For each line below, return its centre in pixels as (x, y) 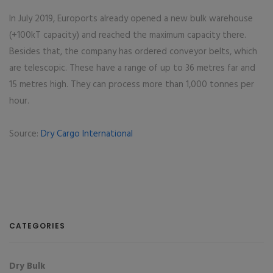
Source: (25, 134)
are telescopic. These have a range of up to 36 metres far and (132, 68)
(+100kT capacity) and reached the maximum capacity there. (128, 35)
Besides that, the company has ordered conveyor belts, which (133, 52)
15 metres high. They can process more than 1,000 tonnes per (132, 85)
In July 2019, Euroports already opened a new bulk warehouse (131, 19)
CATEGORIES (37, 226)
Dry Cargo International (87, 134)
